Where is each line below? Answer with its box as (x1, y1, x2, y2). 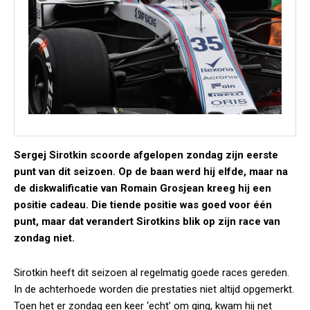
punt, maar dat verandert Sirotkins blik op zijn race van (14, 215, 280, 228)
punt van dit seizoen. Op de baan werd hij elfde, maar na (14, 165, 288, 178)
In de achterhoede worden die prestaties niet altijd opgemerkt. (14, 283, 294, 295)
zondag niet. (14, 232, 75, 244)
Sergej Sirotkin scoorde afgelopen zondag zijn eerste (14, 149, 278, 161)
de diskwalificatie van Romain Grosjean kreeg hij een (14, 182, 271, 194)
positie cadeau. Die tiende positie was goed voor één (14, 199, 272, 211)
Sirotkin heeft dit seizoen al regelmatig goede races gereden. (14, 266, 289, 279)
